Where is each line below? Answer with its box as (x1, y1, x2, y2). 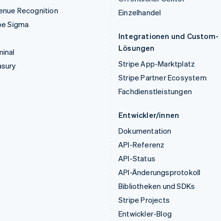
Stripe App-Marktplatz (118, 59, 195, 69)
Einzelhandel (118, 7, 161, 17)
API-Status (118, 153, 155, 163)
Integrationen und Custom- (118, 31, 219, 41)
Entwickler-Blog (118, 209, 172, 219)
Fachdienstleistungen (118, 86, 192, 96)
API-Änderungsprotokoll (118, 167, 201, 177)
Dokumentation (118, 126, 172, 136)
